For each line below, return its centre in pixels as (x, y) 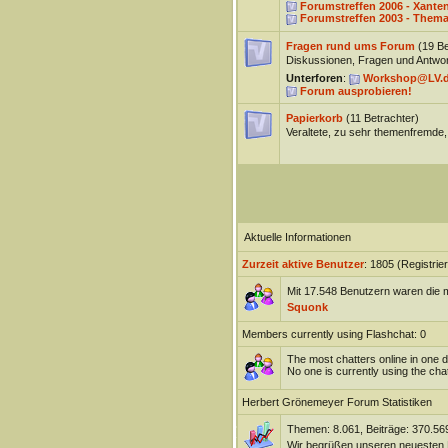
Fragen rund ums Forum (350, 46)
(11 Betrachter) (382, 118)
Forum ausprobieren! (355, 90)
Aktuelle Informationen (297, 237)
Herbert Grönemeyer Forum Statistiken (336, 402)
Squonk (307, 307)
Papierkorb (314, 118)
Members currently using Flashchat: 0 (333, 334)
